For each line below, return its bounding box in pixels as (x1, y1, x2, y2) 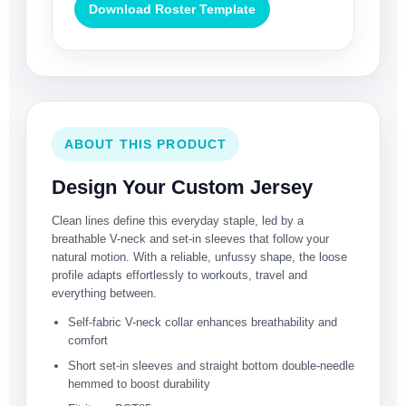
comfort (68, 333, 108, 348)
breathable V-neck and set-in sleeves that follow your (52, 232, 329, 246)
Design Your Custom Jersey (52, 176, 313, 199)
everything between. (52, 286, 157, 301)
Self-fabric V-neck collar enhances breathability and (68, 315, 337, 330)
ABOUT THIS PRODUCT (64, 137, 227, 152)
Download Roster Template (89, 2, 256, 17)
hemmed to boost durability (68, 377, 210, 391)
